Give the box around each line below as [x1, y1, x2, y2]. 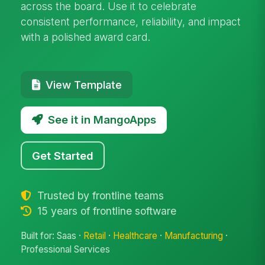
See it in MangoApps [47, 113, 156, 127]
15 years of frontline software [34, 204, 176, 217]
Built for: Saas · [21, 230, 84, 242]
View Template [45, 77, 122, 91]
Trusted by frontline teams [34, 189, 164, 202]
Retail [83, 230, 106, 242]
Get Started [32, 148, 94, 162]
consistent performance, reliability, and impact [21, 15, 241, 28]
